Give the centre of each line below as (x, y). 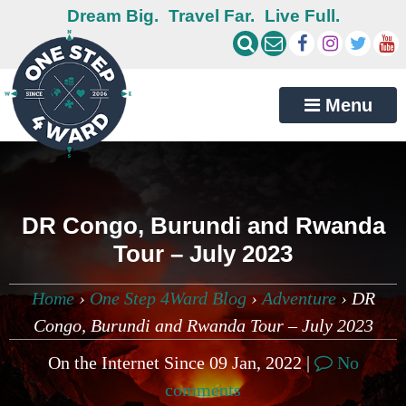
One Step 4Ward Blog (168, 299)
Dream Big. (112, 16)
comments (203, 390)
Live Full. (302, 16)
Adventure (299, 299)
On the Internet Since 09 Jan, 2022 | (181, 363)
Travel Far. (211, 16)
